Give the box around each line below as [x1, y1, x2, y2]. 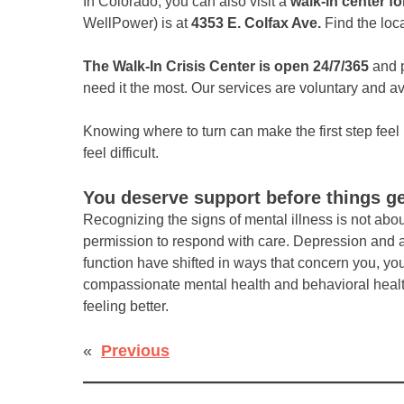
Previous [101, 342, 170, 361]
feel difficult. [83, 145, 159, 161]
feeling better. [83, 298, 169, 315]
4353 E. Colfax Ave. [191, 15, 321, 32]
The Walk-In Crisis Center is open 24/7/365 [83, 59, 369, 75]
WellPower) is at [83, 15, 191, 32]
